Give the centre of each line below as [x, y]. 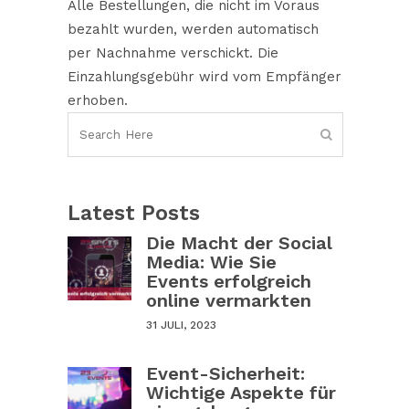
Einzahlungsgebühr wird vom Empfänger [204, 76]
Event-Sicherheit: [225, 373]
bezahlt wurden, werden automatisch [193, 29]
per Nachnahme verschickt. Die [173, 52]
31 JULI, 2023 [181, 325]
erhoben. [98, 100]
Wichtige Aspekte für [241, 392]
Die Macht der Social [239, 242]
